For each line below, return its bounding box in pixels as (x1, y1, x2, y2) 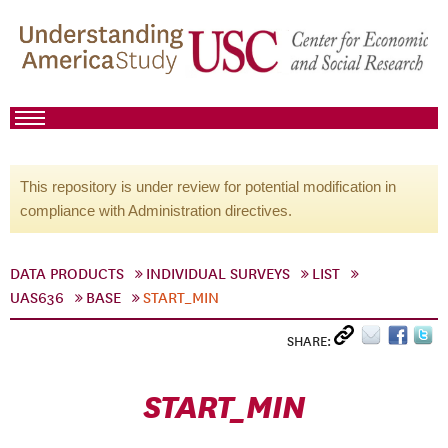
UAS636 (10, 289, 64, 307)
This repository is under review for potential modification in (20, 178, 396, 195)
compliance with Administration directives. (20, 202, 292, 219)
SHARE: (287, 333, 334, 350)
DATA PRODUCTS (10, 265, 124, 283)
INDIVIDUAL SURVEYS (146, 265, 290, 283)
